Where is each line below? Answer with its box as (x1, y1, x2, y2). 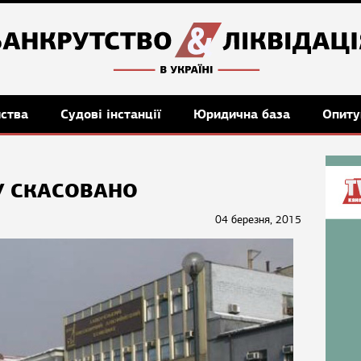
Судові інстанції (60, 106, 165, 122)
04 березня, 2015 (215, 213, 301, 226)
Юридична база (193, 106, 294, 122)
